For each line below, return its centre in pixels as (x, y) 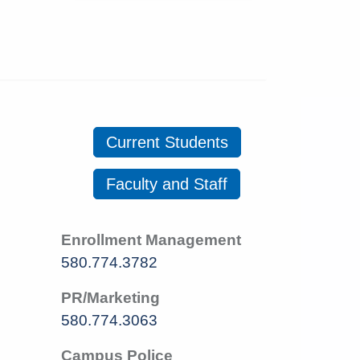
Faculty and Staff (167, 184)
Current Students (167, 143)
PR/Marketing (110, 298)
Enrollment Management (151, 240)
